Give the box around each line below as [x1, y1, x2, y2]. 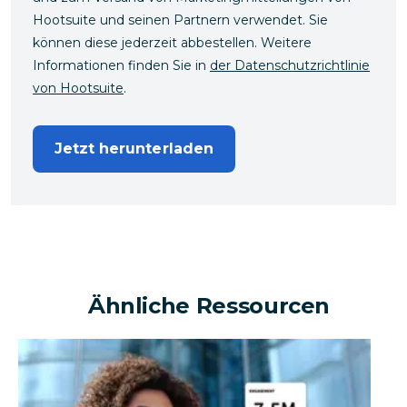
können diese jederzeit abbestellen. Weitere [33, 34, 312, 51]
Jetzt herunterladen [55, 139, 213, 157]
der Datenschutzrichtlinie [210, 56, 370, 74]
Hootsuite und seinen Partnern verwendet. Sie [33, 11, 328, 28]
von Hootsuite [33, 79, 124, 96]
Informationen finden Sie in [33, 56, 210, 74]
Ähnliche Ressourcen [87, 292, 331, 319]
